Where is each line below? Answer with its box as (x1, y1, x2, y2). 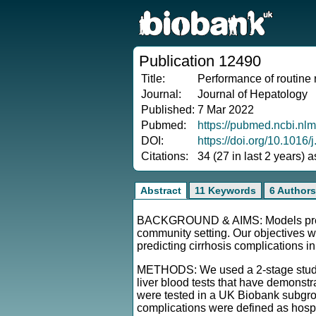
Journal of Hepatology (197, 88, 308, 100)
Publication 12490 (139, 52, 261, 70)
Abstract (140, 185, 181, 196)
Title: (141, 73, 165, 85)
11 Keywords (195, 185, 256, 196)
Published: (141, 104, 195, 116)
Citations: (141, 150, 188, 162)
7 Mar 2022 (197, 104, 254, 116)
